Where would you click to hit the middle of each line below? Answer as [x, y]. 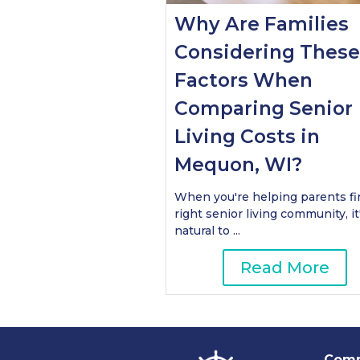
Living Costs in [247, 136]
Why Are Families [262, 23]
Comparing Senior [264, 108]
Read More [285, 268]
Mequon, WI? [239, 164]
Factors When [244, 80]
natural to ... [208, 231]
